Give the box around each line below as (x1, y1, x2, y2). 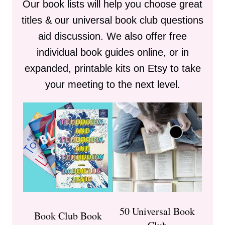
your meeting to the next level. (45, 79, 180, 90)
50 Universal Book (120, 204, 195, 218)
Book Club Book (34, 209, 102, 223)
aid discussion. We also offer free (38, 31, 187, 42)
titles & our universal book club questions (22, 15, 203, 26)
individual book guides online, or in (36, 47, 189, 58)
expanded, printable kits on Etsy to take (24, 63, 201, 74)
